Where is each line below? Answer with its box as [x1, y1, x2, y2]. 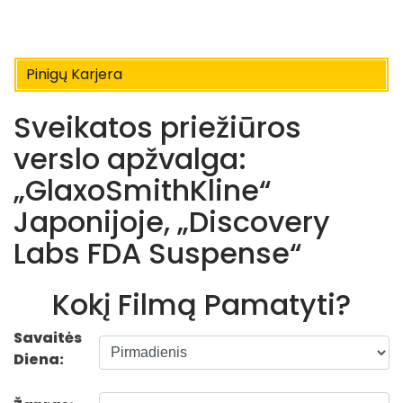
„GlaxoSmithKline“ [13, 170, 272, 211]
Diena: [13, 348, 64, 370]
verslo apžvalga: [13, 139, 246, 180]
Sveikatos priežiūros [13, 107, 301, 148]
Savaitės [13, 327, 82, 348]
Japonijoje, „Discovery [13, 201, 330, 243]
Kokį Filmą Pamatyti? [52, 283, 351, 325]
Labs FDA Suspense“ [13, 233, 302, 274]
